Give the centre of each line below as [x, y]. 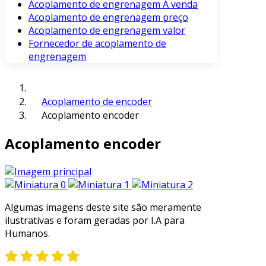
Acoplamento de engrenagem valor [107, 30]
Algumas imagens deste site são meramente [103, 207]
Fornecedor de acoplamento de [97, 43]
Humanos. [27, 233]
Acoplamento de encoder [97, 102]
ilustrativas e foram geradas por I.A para [95, 220]
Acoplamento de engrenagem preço [108, 17]
